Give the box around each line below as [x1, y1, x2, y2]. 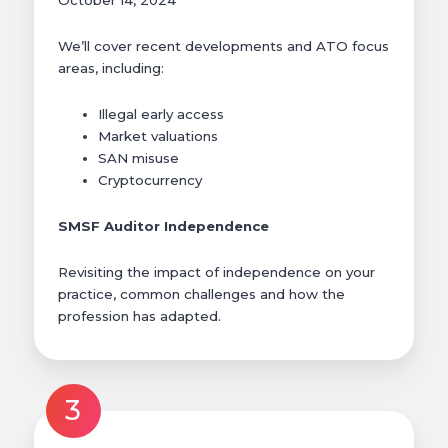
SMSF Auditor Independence [58, 218, 269, 235]
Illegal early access [98, 106, 224, 123]
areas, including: [58, 60, 164, 77]
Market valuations [98, 128, 218, 145]
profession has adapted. [58, 308, 221, 325]
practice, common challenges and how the [58, 286, 345, 303]
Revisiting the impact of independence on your [58, 264, 375, 281]
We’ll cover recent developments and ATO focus [58, 38, 389, 55]
